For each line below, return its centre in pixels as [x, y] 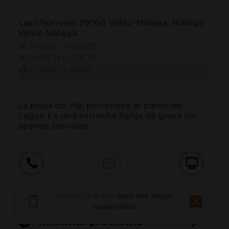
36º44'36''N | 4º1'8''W [57, 57]
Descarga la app [85, 196]
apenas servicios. [54, 126]
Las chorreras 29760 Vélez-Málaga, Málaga [111, 23]
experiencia [114, 207]
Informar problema [90, 222]
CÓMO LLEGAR [61, 70]
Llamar [31, 183]
